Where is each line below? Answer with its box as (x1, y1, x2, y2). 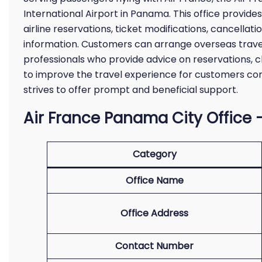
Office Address (120, 206, 188, 220)
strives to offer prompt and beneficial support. (23, 83, 238, 96)
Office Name (125, 174, 184, 187)
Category (132, 147, 177, 161)
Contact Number (115, 239, 194, 253)
